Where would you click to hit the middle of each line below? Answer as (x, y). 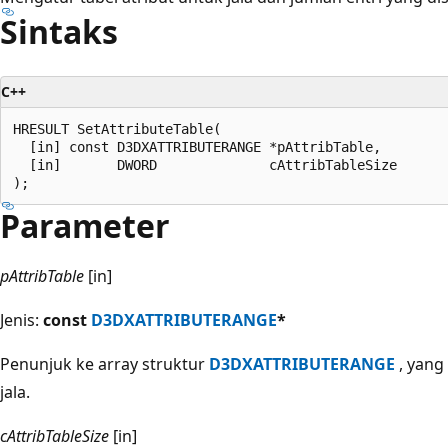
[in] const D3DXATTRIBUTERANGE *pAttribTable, (197, 146)
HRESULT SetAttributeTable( (117, 128)
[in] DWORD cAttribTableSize (205, 164)
